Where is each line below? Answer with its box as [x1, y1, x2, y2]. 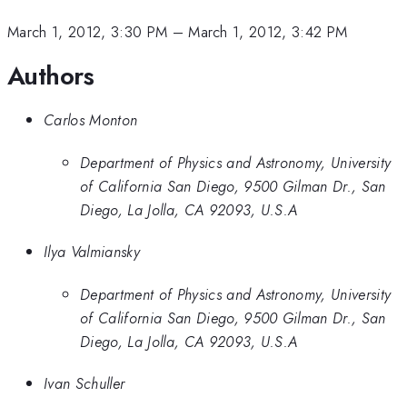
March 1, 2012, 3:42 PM [188, 21, 348, 44]
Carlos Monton [44, 109, 138, 132]
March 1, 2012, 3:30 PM [7, 21, 168, 44]
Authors [7, 56, 94, 94]
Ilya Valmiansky [44, 241, 140, 263]
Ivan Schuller [44, 372, 125, 395]
